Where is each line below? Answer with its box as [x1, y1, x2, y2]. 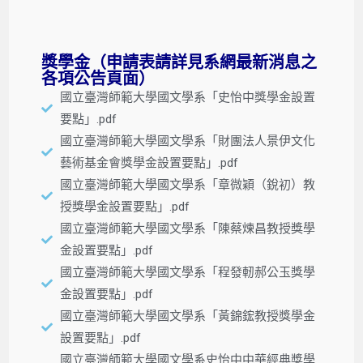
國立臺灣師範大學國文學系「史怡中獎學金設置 [59, 89, 315, 105]
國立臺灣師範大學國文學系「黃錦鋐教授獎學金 [59, 308, 315, 323]
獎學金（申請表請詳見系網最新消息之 [41, 52, 318, 72]
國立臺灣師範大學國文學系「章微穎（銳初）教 [59, 177, 315, 192]
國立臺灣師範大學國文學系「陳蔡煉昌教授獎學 [59, 220, 315, 236]
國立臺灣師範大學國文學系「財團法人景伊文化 [59, 133, 315, 148]
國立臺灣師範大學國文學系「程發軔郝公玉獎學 [59, 264, 315, 280]
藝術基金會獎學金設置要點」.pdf [59, 155, 238, 170]
